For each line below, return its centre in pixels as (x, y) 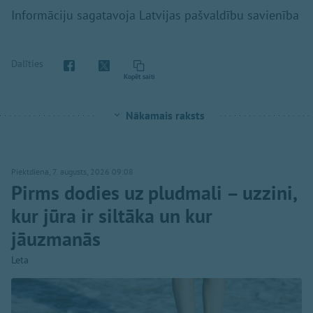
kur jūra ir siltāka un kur (112, 215)
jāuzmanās (56, 238)
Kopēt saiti (139, 76)
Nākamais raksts (165, 115)
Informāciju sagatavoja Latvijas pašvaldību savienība (155, 15)
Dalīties (27, 64)
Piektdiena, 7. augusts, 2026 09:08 (72, 171)
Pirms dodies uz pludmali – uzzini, (154, 192)
